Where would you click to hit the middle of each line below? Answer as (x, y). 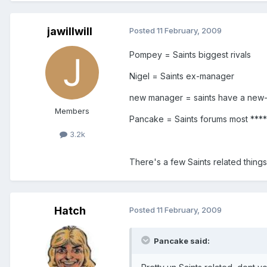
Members (72, 111)
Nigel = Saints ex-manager (182, 76)
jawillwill (70, 31)
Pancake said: (181, 240)
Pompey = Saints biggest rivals (190, 54)
